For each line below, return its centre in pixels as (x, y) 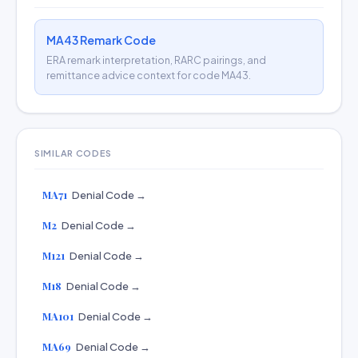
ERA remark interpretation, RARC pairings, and (156, 60)
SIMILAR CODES (74, 153)
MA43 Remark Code (101, 40)
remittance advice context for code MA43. (149, 75)
